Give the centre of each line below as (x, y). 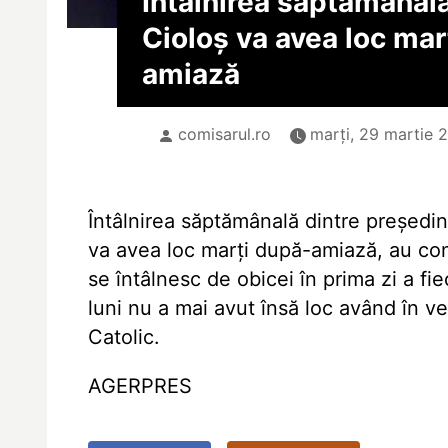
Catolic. (124, 337)
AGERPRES (140, 386)
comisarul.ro (224, 134)
